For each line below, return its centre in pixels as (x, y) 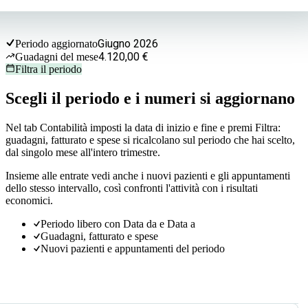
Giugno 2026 (128, 43)
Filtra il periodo (48, 69)
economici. (29, 200)
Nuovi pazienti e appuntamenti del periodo (133, 248)
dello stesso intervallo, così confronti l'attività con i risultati (132, 188)
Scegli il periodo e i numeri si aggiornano (150, 98)
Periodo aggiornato (56, 43)
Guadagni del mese (57, 56)
